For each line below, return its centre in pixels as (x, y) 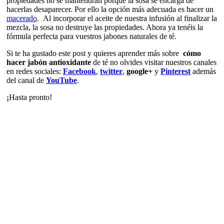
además (203, 71)
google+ (139, 71)
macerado (22, 18)
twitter (111, 71)
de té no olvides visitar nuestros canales (154, 62)
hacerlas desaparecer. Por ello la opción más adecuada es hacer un (110, 9)
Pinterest (175, 71)
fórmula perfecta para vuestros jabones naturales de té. (91, 36)
